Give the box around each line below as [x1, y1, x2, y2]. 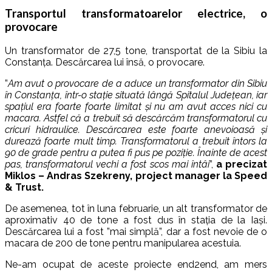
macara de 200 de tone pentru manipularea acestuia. [5, 237, 241, 249]
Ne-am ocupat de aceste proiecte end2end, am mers [5, 258, 267, 270]
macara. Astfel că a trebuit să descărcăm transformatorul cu [5, 112, 267, 124]
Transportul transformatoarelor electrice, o [5, 6, 267, 20]
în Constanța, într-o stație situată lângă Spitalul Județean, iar [5, 89, 267, 101]
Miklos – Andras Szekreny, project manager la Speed [5, 169, 267, 182]
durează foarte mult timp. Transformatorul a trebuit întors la [5, 135, 267, 147]
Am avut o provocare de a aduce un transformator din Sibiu [8, 77, 267, 89]
